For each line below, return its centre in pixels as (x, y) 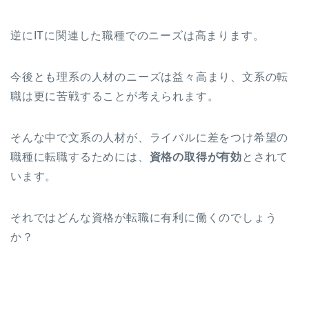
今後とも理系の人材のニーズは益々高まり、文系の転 (150, 77)
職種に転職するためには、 (80, 157)
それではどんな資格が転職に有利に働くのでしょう (144, 217)
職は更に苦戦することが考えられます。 (115, 96)
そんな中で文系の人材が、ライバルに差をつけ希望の (150, 137)
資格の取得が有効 (196, 157)
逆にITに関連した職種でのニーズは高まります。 (138, 35)
